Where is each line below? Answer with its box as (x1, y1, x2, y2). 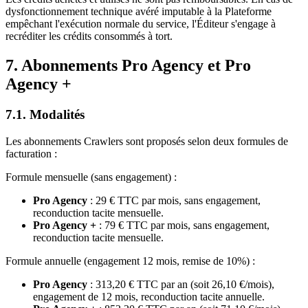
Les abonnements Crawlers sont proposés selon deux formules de (5, 135, 288, 147)
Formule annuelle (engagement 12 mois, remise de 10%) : (5, 255, 255, 267)
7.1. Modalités (5, 107, 85, 122)
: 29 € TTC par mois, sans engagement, (87, 195, 261, 206)
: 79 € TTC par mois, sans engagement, (96, 219, 269, 231)
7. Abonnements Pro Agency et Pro (5, 56, 251, 75)
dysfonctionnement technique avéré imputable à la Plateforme (5, 5, 272, 18)
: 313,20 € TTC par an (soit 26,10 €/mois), (87, 278, 274, 290)
